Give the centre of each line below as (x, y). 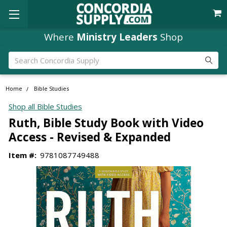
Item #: (22, 155)
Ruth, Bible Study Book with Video (106, 123)
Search (20, 57)
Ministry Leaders (117, 36)
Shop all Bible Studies (45, 107)
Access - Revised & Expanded (89, 137)
